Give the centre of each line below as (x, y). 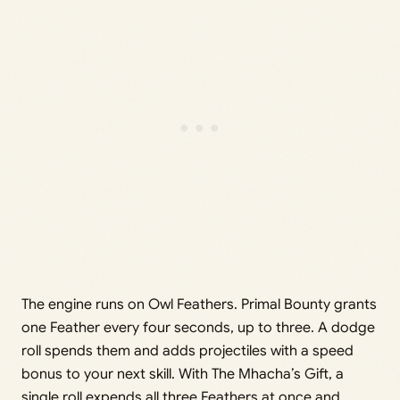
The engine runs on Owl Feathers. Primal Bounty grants (199, 305)
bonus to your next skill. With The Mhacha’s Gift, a (183, 375)
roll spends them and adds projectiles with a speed (187, 351)
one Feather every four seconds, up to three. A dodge (198, 328)
